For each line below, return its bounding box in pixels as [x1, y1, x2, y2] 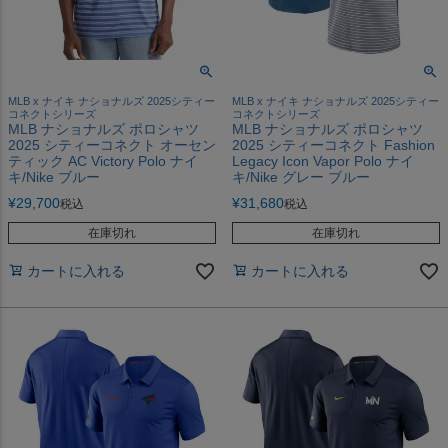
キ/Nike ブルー [8, 168, 100, 185]
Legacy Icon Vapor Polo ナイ [232, 152, 414, 169]
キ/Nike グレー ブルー [232, 168, 370, 185]
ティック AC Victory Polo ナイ [8, 152, 198, 169]
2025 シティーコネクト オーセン [8, 136, 216, 153]
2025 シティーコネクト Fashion [232, 136, 435, 153]
